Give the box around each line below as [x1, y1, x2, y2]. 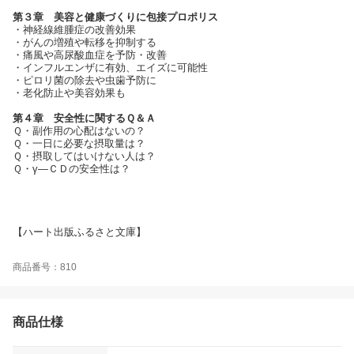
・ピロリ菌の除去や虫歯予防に [13, 73, 156, 86]
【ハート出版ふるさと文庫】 [13, 225, 146, 238]
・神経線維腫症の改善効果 [13, 23, 136, 36]
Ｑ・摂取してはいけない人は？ [13, 149, 156, 162]
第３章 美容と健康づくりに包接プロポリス [13, 10, 218, 23]
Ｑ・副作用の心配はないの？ [13, 124, 145, 137]
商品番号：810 [13, 261, 77, 273]
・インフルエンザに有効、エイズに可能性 [13, 61, 208, 73]
